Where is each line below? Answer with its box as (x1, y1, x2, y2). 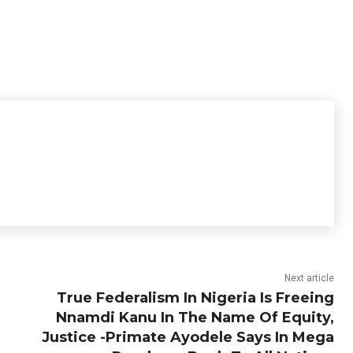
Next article (284, 273, 334, 284)
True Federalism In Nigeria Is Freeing (56, 289, 334, 307)
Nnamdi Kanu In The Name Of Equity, (55, 309, 334, 326)
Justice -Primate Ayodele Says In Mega (41, 329, 334, 346)
